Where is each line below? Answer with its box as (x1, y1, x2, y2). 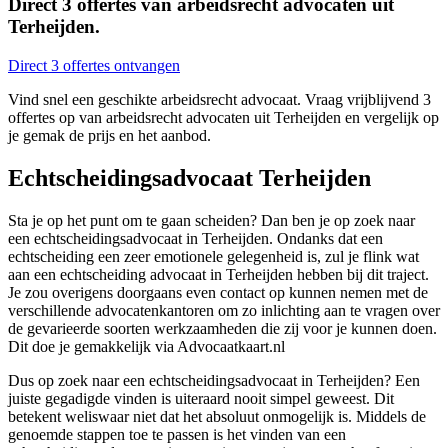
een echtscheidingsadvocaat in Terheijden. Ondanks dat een (8, 229, 383, 247)
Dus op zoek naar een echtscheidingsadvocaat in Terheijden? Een (8, 371, 420, 389)
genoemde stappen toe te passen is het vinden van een (8, 425, 346, 443)
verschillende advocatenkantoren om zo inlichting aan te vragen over (8, 301, 440, 319)
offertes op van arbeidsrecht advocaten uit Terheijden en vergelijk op (8, 109, 439, 127)
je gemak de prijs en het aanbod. (8, 127, 211, 145)
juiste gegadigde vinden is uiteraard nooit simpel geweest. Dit (8, 389, 394, 407)
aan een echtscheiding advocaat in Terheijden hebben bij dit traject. (8, 265, 429, 283)
